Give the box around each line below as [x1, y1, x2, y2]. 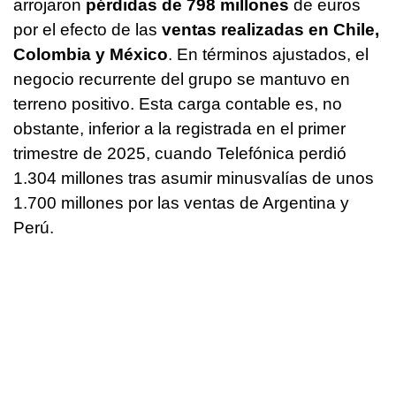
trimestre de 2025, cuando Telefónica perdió [13, 144, 346, 164]
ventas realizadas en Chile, [162, 20, 379, 40]
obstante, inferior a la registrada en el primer [13, 119, 346, 139]
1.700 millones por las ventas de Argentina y [13, 194, 349, 213]
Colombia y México [13, 45, 168, 65]
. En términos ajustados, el [168, 45, 369, 65]
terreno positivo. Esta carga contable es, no [13, 95, 342, 114]
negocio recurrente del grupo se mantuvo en [13, 70, 350, 89]
